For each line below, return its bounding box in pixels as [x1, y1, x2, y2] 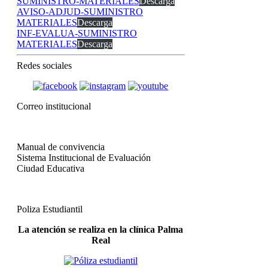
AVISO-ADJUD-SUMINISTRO [17, 6, 143, 17]
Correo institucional [17, 100, 91, 111]
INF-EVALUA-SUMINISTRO [17, 28, 137, 38]
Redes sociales [17, 60, 72, 71]
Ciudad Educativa [17, 163, 84, 173]
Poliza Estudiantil [17, 203, 83, 214]
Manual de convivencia [17, 141, 105, 152]
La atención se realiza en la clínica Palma [18, 224, 184, 234]
